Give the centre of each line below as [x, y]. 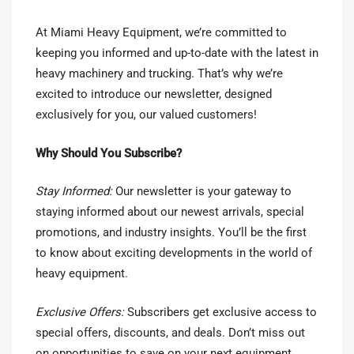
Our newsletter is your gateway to [202, 192]
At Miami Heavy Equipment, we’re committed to [161, 33]
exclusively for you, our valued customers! [146, 115]
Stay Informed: [74, 192]
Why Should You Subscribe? [109, 153]
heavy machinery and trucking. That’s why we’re [159, 74]
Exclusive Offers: [80, 312]
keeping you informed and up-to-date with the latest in [177, 53]
